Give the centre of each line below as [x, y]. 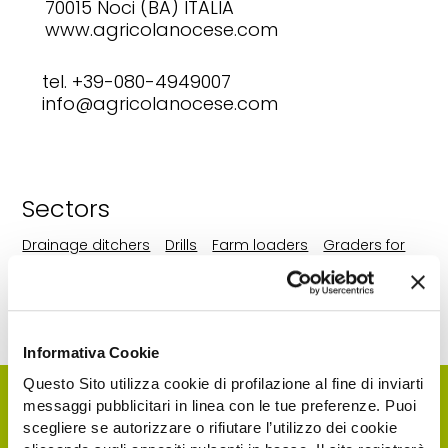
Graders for [364, 245]
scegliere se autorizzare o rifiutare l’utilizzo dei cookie [210, 427]
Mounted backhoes [202, 268]
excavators [62, 291]
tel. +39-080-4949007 [137, 81]
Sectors [66, 208]
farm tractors [70, 268]
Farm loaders [260, 245]
